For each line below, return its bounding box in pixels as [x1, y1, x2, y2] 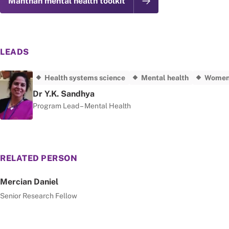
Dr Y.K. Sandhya [33, 88, 95, 99]
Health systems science [44, 73, 125, 82]
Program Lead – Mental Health [33, 101, 131, 110]
